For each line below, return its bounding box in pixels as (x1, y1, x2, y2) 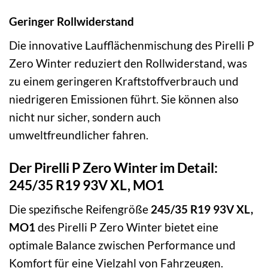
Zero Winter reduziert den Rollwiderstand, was (9, 56, 247, 70)
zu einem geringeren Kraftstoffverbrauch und (9, 74, 239, 88)
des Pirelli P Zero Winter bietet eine (35, 220, 218, 234)
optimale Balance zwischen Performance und (9, 238, 236, 252)
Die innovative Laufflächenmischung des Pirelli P (9, 38, 254, 52)
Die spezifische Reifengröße (9, 202, 151, 217)
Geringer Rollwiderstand (9, 14, 134, 29)
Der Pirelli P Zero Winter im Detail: (9, 159, 218, 176)
